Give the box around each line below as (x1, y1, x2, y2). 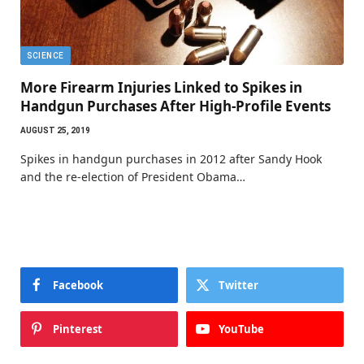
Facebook (53, 278, 103, 293)
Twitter (219, 278, 258, 293)
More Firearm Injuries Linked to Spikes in (20, 78, 302, 97)
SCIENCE (27, 51, 64, 61)
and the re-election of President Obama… (20, 169, 245, 185)
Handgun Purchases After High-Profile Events (20, 97, 331, 116)
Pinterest (53, 322, 102, 337)
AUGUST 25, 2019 (20, 126, 90, 136)
